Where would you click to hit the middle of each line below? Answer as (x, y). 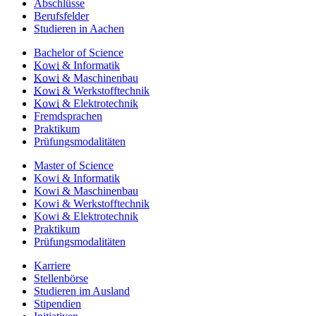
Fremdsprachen (68, 116)
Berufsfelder (61, 16)
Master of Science (74, 165)
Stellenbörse (61, 278)
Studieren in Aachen (79, 28)
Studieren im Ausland (82, 291)
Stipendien (57, 303)
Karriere (52, 265)
